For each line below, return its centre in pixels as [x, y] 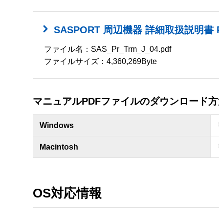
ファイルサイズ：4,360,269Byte [101, 61]
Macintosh [59, 147]
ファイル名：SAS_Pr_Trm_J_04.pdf [108, 49]
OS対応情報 [67, 193]
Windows [56, 125]
